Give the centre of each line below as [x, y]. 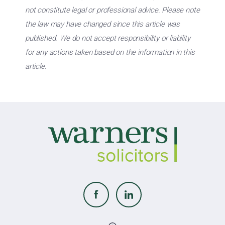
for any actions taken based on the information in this [110, 52]
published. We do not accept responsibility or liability [108, 38]
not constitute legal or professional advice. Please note [113, 10]
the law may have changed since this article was [103, 24]
